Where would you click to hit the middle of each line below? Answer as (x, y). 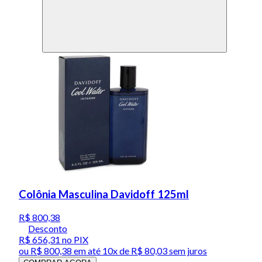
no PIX (74, 239)
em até (87, 250)
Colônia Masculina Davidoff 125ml (104, 194)
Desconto (48, 228)
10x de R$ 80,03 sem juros (155, 250)
